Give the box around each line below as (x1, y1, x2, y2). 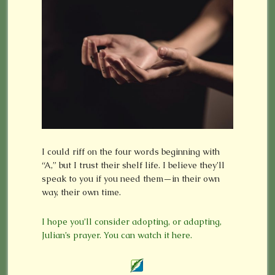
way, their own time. (41, 187, 121, 198)
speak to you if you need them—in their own (41, 173, 220, 185)
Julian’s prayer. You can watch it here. (41, 230, 192, 241)
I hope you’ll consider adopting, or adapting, (41, 216, 222, 228)
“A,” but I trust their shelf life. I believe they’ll (41, 160, 225, 171)
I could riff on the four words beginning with (41, 146, 220, 158)
